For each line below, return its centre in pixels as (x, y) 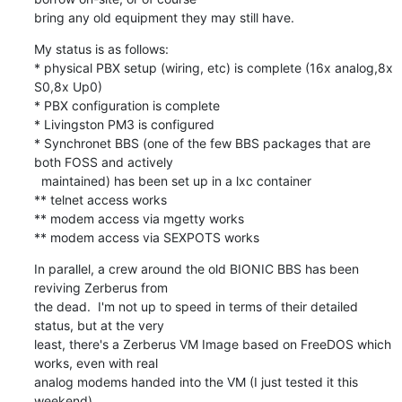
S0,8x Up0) (68, 86)
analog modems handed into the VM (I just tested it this (196, 381)
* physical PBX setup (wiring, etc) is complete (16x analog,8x (213, 67)
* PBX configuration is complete (127, 105)
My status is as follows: (101, 48)
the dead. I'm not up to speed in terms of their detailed (196, 306)
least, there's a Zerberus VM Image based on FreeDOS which (212, 344)
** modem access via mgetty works (139, 218)
